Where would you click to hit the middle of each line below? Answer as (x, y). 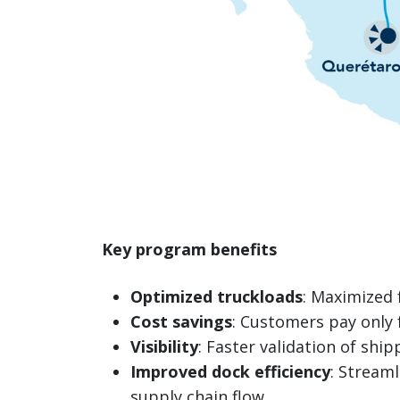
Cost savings (181, 322)
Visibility (164, 347)
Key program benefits (189, 250)
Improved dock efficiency (230, 372)
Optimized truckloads (217, 297)
